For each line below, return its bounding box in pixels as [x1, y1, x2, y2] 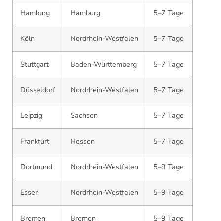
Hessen [71, 136, 95, 146]
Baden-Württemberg [71, 59, 137, 69]
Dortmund [20, 161, 52, 172]
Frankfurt [20, 136, 49, 146]
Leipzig [20, 110, 42, 120]
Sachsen [71, 110, 98, 120]
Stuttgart [20, 59, 49, 69]
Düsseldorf [20, 84, 55, 95]
